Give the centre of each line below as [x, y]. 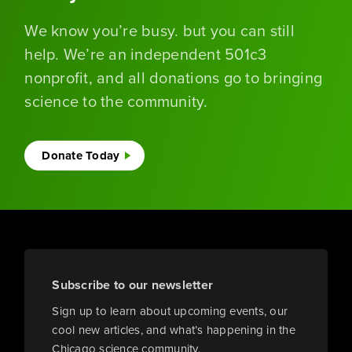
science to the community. [116, 102]
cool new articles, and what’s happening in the [174, 330]
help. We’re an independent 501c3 [146, 55]
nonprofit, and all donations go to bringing [174, 78]
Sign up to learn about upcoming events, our [170, 312]
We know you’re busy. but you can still [159, 31]
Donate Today [81, 156]
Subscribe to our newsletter [133, 285]
